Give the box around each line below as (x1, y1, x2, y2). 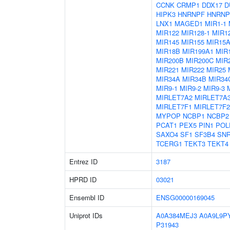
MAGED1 (175, 18, 203, 28)
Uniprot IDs (69, 210, 103, 220)
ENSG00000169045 (156, 193, 215, 202)
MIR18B (156, 46, 180, 56)
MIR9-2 (180, 83, 201, 93)
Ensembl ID (69, 193, 104, 202)
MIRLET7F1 (156, 102, 192, 111)
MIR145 (156, 37, 179, 47)
